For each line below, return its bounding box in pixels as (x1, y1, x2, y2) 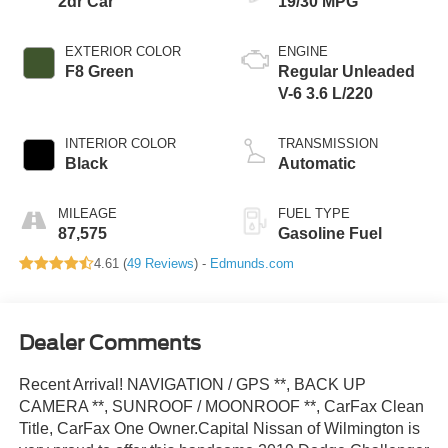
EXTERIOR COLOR (64, 43, 181, 59)
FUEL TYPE (278, 205, 350, 221)
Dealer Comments (18, 331, 201, 356)
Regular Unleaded (278, 62, 415, 80)
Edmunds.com (209, 255, 294, 271)
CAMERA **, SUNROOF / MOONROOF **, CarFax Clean (18, 398, 424, 416)
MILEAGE (57, 205, 117, 221)
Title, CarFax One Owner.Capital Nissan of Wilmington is (18, 420, 420, 438)
